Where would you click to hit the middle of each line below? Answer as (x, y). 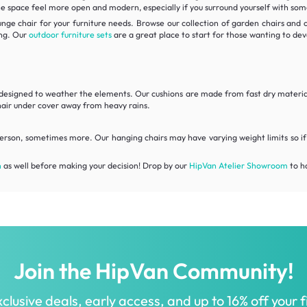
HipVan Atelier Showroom (238, 165)
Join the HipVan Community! (153, 270)
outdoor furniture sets (70, 35)
